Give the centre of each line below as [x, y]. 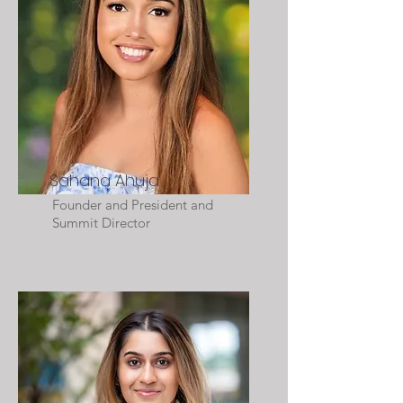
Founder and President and [133, 205]
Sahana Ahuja [107, 180]
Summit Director [103, 223]
